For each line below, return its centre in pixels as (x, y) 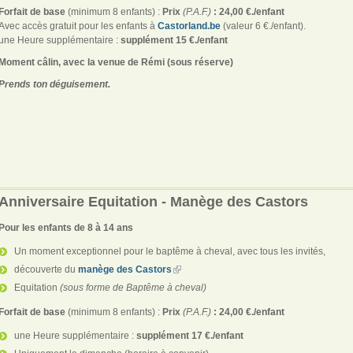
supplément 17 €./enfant (190, 335)
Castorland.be (189, 26)
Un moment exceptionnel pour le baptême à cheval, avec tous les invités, (170, 251)
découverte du (46, 269)
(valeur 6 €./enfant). (263, 26)
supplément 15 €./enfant (174, 40)
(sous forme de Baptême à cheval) (133, 287)
